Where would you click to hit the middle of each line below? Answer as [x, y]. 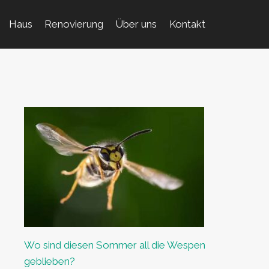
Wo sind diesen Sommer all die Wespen [114, 245]
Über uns [136, 24]
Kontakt [187, 24]
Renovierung [74, 24]
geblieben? [49, 261]
